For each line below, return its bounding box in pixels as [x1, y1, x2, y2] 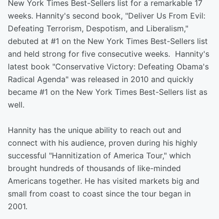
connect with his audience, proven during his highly [8, 138, 197, 148]
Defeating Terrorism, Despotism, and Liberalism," [8, 23, 188, 33]
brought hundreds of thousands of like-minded [8, 163, 181, 173]
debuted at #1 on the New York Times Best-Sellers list [8, 36, 208, 46]
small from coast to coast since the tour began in [8, 189, 191, 198]
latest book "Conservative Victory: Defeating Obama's [8, 62, 209, 71]
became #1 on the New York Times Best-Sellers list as [8, 87, 207, 97]
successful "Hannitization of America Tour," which [8, 151, 191, 160]
